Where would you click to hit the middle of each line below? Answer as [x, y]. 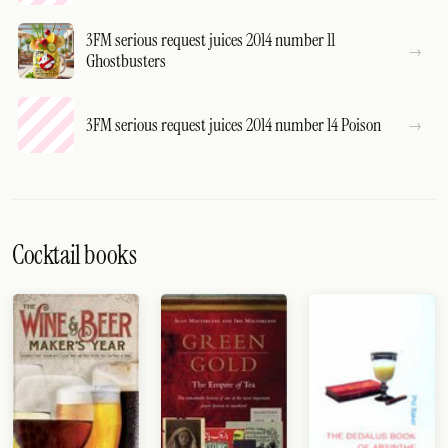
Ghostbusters [126, 61]
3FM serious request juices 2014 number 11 [210, 40]
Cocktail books [74, 255]
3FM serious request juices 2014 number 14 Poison [233, 124]
